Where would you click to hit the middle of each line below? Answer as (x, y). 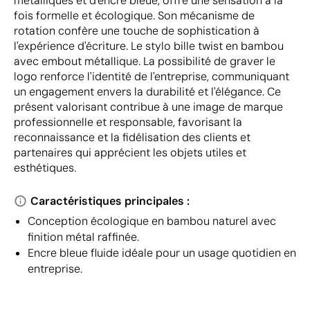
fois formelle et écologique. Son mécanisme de (134, 15)
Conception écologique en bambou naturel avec (152, 221)
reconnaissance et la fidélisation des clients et (132, 137)
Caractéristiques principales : (110, 201)
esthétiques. (45, 167)
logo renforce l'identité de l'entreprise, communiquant (152, 76)
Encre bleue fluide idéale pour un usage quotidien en (162, 253)
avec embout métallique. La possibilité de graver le (145, 61)
